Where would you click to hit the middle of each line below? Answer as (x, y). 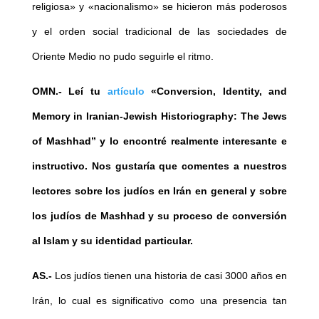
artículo (126, 91)
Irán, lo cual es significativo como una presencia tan (159, 301)
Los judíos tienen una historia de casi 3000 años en (169, 276)
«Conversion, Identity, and (216, 91)
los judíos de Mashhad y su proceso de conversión (159, 216)
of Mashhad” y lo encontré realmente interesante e (159, 141)
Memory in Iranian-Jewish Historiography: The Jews (159, 116)
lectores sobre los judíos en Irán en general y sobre (159, 191)
